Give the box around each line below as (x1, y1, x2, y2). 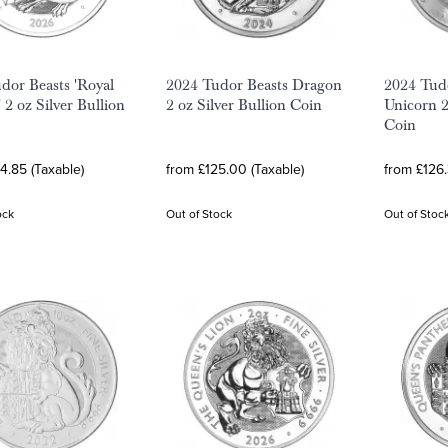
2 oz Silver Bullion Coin (166, 95, 322, 115)
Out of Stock (166, 205, 232, 222)
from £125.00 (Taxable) (166, 159, 304, 179)
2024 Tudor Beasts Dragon (166, 75, 342, 95)
